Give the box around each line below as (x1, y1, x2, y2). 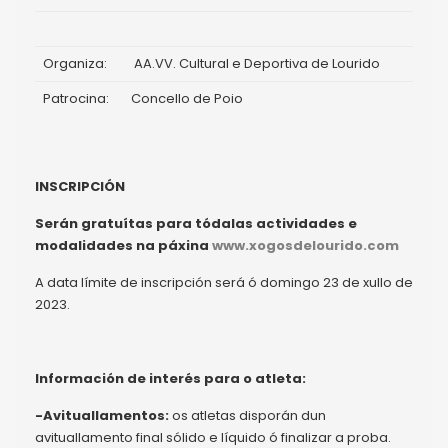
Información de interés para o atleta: (35, 368, 306, 388)
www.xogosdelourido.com (209, 235, 399, 255)
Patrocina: (43, 88, 109, 108)
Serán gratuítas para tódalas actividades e (35, 213, 357, 233)
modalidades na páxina (35, 235, 209, 255)
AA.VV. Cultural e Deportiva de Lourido (131, 53, 383, 73)
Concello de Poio (131, 88, 243, 108)
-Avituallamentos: (35, 405, 169, 425)
